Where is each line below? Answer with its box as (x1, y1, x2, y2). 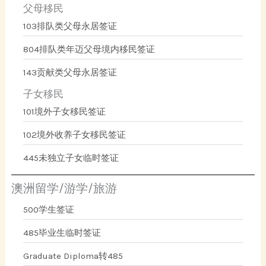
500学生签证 (23, 204, 75, 215)
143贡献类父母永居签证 (23, 66, 118, 78)
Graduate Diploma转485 (23, 250, 123, 261)
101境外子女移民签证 (23, 106, 106, 117)
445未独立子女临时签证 (23, 152, 119, 163)
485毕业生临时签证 (23, 227, 102, 238)
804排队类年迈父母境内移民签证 (23, 43, 156, 55)
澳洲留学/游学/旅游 (11, 181, 118, 195)
